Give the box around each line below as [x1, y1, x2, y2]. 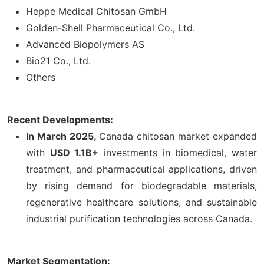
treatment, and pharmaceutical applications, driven [26, 163, 257, 175]
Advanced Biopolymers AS [26, 38, 144, 50]
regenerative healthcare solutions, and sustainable [26, 196, 257, 208]
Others [26, 71, 55, 83]
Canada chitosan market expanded [99, 130, 257, 142]
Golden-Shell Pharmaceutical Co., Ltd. [26, 21, 195, 34]
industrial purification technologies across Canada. [26, 212, 252, 225]
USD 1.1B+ [49, 146, 99, 159]
